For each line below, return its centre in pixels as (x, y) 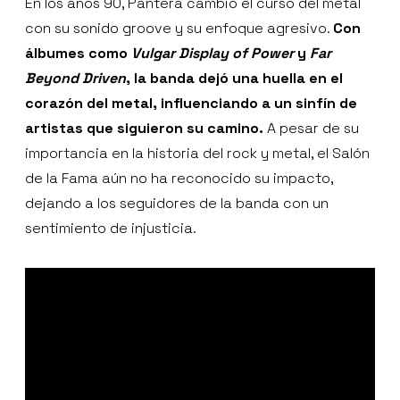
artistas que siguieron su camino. (144, 128)
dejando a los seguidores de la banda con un (177, 203)
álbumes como (78, 53)
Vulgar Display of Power (212, 53)
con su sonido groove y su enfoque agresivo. (179, 28)
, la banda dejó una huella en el (234, 78)
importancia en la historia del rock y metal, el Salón (197, 153)
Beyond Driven (75, 78)
